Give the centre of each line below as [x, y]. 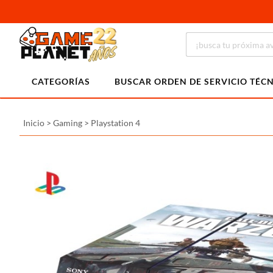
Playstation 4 [115, 123]
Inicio [34, 123]
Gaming [68, 123]
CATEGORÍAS [61, 81]
